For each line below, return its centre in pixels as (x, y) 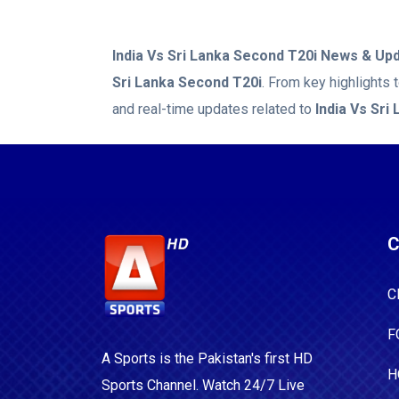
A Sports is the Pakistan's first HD (207, 358)
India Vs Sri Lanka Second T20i (215, 56)
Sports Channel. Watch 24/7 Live (203, 385)
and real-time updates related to (214, 109)
